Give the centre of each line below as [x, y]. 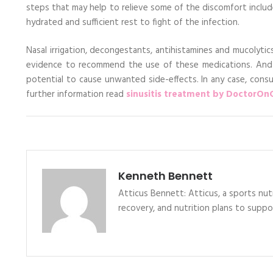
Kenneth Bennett [165, 175]
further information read [76, 94]
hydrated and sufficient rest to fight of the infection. [133, 22]
